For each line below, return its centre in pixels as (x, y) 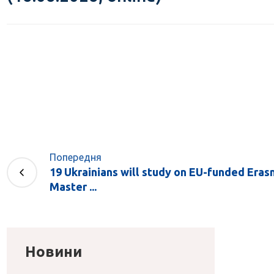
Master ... (73, 187)
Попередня (76, 157)
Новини (53, 252)
